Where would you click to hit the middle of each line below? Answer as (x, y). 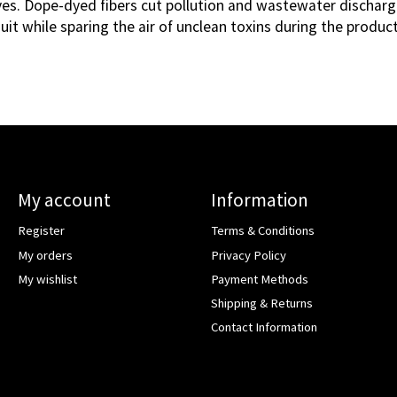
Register (41, 231)
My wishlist (47, 279)
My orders (45, 255)
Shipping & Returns (261, 303)
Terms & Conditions (262, 231)
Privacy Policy (248, 255)
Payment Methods (259, 279)
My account (64, 200)
